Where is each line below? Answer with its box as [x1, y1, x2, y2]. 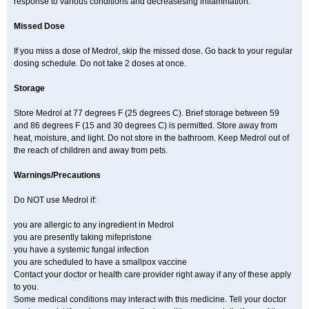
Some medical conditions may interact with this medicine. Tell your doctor [14, 295, 286, 304]
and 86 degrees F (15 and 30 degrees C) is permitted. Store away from [14, 121, 277, 130]
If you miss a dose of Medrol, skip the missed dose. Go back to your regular [14, 46, 292, 56]
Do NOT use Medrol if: [14, 195, 97, 205]
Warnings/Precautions [14, 170, 101, 180]
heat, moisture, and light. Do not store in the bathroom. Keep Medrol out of [14, 133, 289, 143]
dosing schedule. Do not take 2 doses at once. [14, 59, 186, 68]
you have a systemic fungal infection [14, 245, 149, 255]
